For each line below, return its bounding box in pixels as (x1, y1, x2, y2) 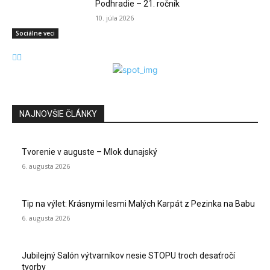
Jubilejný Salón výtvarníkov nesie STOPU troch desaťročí (22, 251, 235, 261)
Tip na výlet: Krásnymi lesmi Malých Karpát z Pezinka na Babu (22, 199, 255, 209)
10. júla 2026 (95, 13, 134, 23)
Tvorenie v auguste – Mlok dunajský (22, 147, 157, 157)
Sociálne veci (16, 29, 55, 38)
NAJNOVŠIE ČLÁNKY (19, 109, 97, 119)
